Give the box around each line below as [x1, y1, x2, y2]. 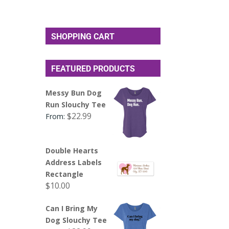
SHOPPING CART [51, 31, 115, 41]
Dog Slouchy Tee [45, 215, 107, 225]
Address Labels [45, 157, 102, 167]
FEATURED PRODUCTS [51, 63, 135, 74]
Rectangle [45, 169, 84, 179]
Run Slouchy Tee [45, 99, 106, 109]
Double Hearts [45, 145, 99, 155]
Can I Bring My [45, 203, 98, 213]
